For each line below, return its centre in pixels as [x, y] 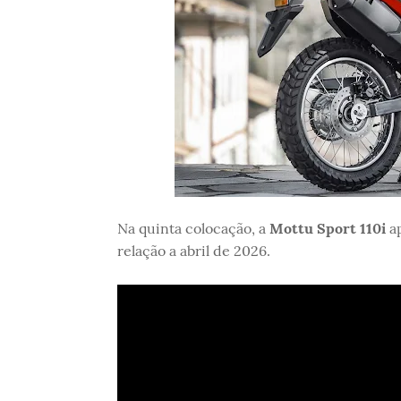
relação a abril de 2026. [193, 251]
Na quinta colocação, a [193, 228]
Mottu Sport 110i [327, 228]
